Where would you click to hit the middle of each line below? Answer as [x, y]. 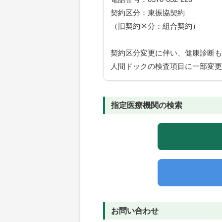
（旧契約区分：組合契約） [155, 26]
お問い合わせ [135, 211]
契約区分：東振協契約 [148, 13]
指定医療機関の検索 [147, 105]
